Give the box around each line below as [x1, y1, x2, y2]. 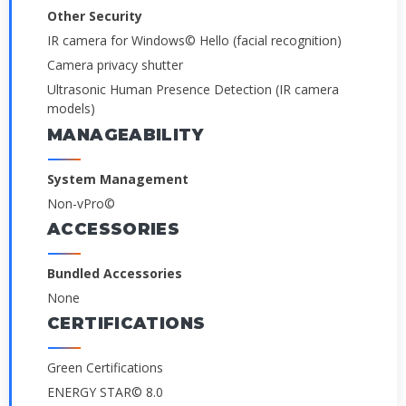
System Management [47, 169, 188, 188]
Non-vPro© [47, 194, 115, 212]
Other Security [47, 6, 142, 24]
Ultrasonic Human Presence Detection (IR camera [47, 81, 339, 99]
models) [47, 100, 95, 118]
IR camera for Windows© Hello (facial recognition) [47, 32, 342, 50]
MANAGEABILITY [47, 124, 203, 145]
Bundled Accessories [47, 264, 182, 282]
